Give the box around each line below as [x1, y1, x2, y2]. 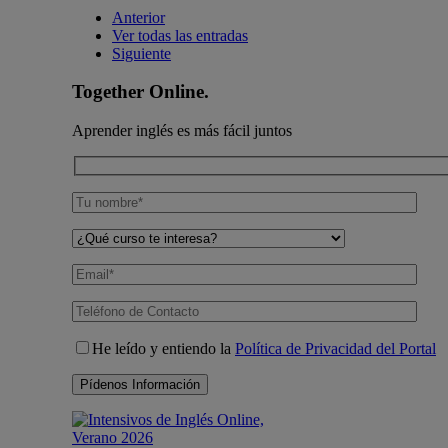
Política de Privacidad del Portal [235, 339, 436, 357]
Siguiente [112, 44, 171, 62]
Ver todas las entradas [112, 26, 248, 44]
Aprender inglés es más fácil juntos [72, 122, 292, 140]
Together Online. [72, 81, 209, 103]
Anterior [112, 8, 165, 26]
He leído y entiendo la [92, 339, 235, 357]
